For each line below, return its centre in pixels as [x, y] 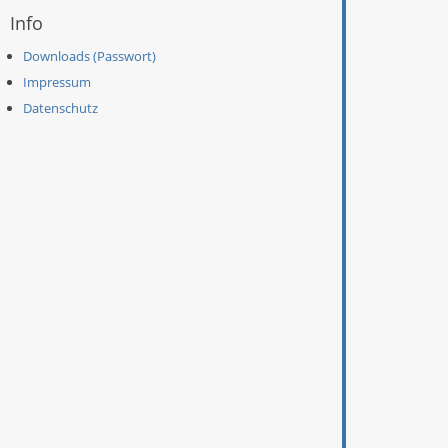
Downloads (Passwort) [89, 55]
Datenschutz [60, 107]
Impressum [57, 81]
